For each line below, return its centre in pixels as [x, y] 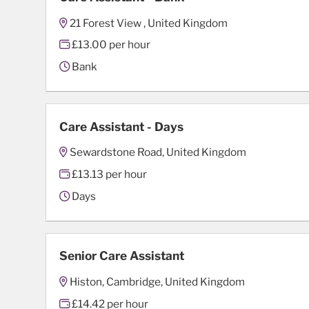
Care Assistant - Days [122, 126]
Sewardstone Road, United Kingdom [158, 152]
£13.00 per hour [110, 45]
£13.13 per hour [109, 174]
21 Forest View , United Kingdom [149, 23]
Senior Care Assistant [122, 256]
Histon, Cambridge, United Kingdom [158, 282]
